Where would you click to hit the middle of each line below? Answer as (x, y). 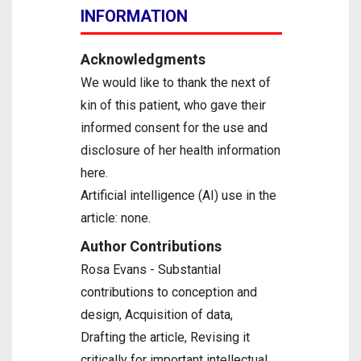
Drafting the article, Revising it (165, 337)
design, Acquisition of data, (157, 315)
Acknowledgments (143, 59)
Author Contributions (151, 246)
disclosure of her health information (180, 150)
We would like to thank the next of (176, 83)
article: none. (116, 218)
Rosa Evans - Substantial (151, 270)
